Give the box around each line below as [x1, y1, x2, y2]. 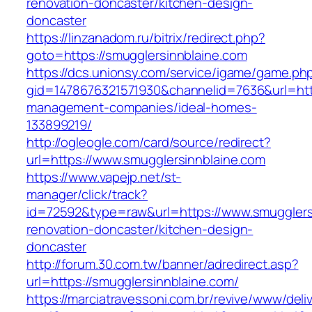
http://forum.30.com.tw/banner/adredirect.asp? [26, 255, 299, 274]
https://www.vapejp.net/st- [26, 168, 182, 187]
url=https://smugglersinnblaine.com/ [26, 272, 239, 291]
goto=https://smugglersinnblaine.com [26, 46, 247, 65]
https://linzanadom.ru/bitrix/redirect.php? [26, 29, 265, 47]
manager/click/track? [26, 185, 148, 204]
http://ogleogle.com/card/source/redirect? [26, 133, 271, 152]
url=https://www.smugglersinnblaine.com [26, 150, 266, 169]
